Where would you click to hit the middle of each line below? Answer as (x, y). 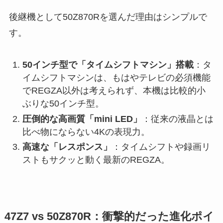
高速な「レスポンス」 (67, 147)
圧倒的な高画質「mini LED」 (82, 119)
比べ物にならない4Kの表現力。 (86, 132)
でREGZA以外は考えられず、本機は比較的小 (114, 91)
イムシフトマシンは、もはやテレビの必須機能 (116, 78)
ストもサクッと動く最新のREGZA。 (96, 160)
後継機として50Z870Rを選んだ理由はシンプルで (108, 17)
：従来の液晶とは (177, 119)
